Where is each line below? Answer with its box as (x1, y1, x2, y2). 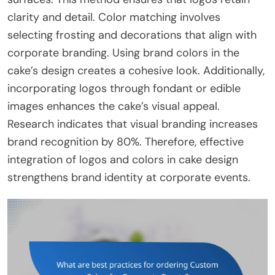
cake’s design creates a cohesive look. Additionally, (7, 63, 265, 79)
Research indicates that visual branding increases (7, 117, 258, 132)
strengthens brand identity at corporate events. (7, 170, 250, 185)
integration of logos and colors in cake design (7, 152, 238, 168)
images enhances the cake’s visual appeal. (7, 99, 220, 114)
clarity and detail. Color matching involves (7, 10, 220, 25)
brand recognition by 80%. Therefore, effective (7, 134, 244, 150)
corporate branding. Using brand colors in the (7, 45, 239, 61)
